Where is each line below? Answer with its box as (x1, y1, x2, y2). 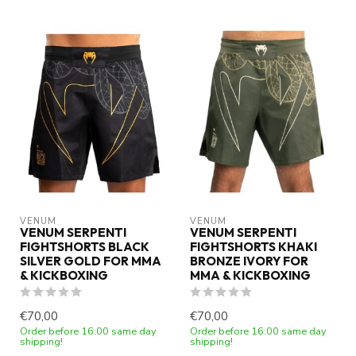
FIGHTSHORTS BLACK (20, 239, 149, 255)
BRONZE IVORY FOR (190, 253, 308, 269)
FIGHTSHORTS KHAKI (190, 239, 317, 255)
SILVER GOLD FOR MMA (20, 253, 161, 269)
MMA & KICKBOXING (190, 268, 311, 284)
